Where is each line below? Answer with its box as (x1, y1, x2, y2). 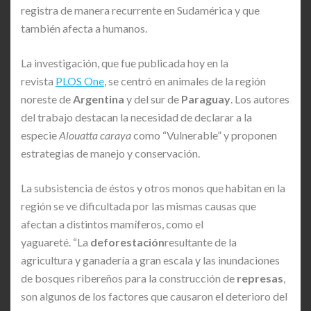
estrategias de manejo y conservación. (21, 146, 200, 160)
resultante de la (165, 235, 237, 249)
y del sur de (124, 92, 181, 106)
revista (21, 74, 56, 87)
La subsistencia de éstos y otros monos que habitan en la (21, 180, 285, 194)
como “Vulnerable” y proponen (133, 128, 277, 142)
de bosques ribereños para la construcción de (21, 271, 237, 285)
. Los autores (230, 92, 289, 106)
